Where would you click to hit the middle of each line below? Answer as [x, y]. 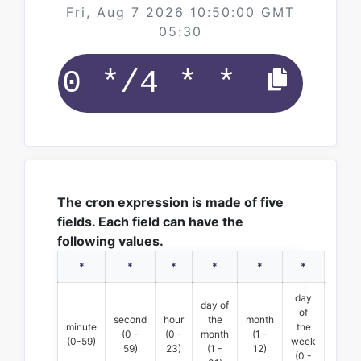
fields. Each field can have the [150, 222]
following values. [110, 241]
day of [215, 305]
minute [81, 327]
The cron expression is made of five [170, 202]
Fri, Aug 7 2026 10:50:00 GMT [180, 12]
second [130, 320]
